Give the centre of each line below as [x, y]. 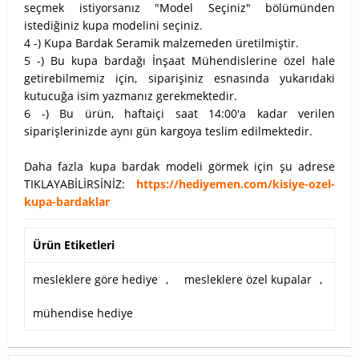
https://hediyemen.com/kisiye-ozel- [236, 184]
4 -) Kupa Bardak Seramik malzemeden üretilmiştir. [161, 43]
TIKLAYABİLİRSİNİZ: [80, 184]
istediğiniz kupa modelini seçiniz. [113, 26]
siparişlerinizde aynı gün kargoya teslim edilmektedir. [168, 131]
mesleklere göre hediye [95, 280]
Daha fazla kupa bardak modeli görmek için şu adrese [179, 167]
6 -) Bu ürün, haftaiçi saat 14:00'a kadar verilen [179, 114]
